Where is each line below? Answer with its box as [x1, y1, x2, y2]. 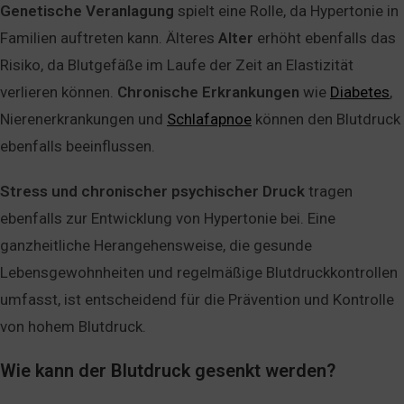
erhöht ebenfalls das [253, 28, 396, 47]
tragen [305, 181, 353, 200]
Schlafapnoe [167, 109, 252, 128]
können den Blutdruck [252, 109, 400, 128]
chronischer [81, 181, 168, 200]
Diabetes [330, 82, 390, 101]
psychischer [171, 181, 259, 200]
